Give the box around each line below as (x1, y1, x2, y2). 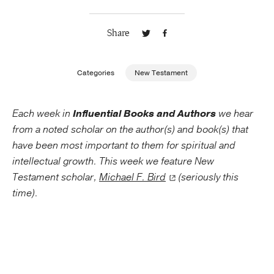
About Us (12, 88, 47, 100)
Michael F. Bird (99, 171, 166, 184)
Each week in (12, 107, 73, 120)
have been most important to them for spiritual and (12, 139, 235, 152)
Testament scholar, (12, 171, 99, 184)
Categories (77, 68, 114, 78)
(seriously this (176, 171, 239, 184)
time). (12, 187, 38, 200)
